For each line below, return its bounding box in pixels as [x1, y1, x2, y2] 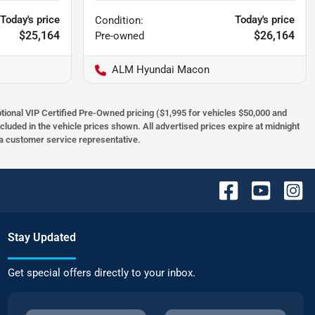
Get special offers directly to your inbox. [7, 266, 195, 280]
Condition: [95, 14, 143, 27]
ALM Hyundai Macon [112, 63, 210, 77]
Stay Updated [7, 231, 76, 245]
